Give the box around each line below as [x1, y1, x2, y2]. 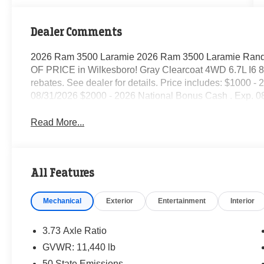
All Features [31, 166, 94, 179]
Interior [230, 196, 255, 205]
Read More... [31, 117, 85, 127]
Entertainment [158, 196, 206, 205]
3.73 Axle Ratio [42, 225, 107, 236]
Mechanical [43, 196, 82, 205]
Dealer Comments [31, 25, 123, 38]
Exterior [106, 196, 134, 205]
